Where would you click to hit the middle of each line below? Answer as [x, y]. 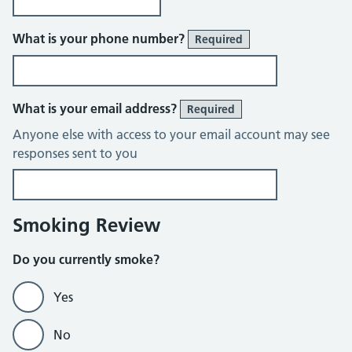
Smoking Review [86, 225]
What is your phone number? [100, 38]
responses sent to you [75, 153]
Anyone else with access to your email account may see [171, 134]
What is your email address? [96, 108]
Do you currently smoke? [86, 259]
